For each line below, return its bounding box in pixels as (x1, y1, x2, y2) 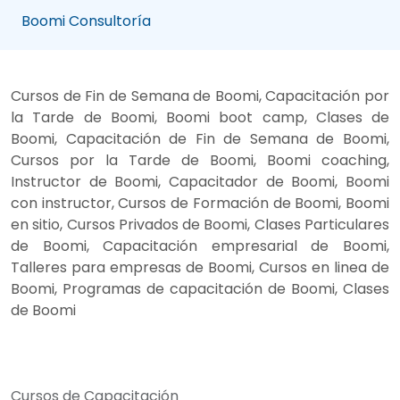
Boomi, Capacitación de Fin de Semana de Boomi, (11, 128, 389, 149)
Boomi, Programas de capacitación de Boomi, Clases (11, 278, 389, 299)
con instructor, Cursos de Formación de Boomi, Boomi (11, 192, 389, 213)
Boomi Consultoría (21, 10, 151, 31)
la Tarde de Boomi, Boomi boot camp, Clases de (11, 106, 389, 128)
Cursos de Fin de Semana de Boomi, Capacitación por (11, 85, 389, 106)
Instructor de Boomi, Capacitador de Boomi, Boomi (11, 171, 389, 192)
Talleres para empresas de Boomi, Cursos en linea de (11, 256, 389, 278)
